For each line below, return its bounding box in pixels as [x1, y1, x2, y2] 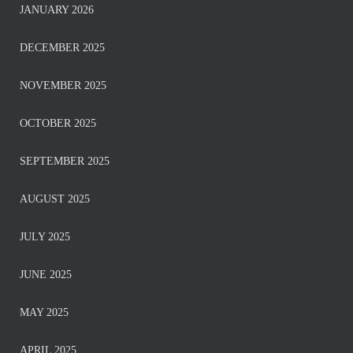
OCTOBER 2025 [20, 117, 96, 130]
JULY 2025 [20, 231, 70, 243]
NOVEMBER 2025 [20, 80, 106, 92]
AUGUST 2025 [20, 193, 90, 206]
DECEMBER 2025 [20, 42, 105, 54]
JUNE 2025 [20, 269, 72, 281]
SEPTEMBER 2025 [20, 155, 110, 168]
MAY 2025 [20, 307, 69, 319]
